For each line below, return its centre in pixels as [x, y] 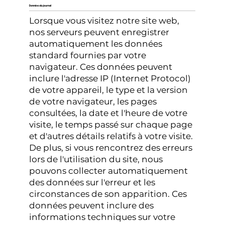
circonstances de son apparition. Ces [108, 194]
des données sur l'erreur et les [92, 183]
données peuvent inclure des [92, 206]
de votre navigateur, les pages [93, 102]
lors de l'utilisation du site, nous [96, 159]
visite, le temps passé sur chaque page [111, 125]
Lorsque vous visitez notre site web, [104, 21]
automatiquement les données [96, 44]
